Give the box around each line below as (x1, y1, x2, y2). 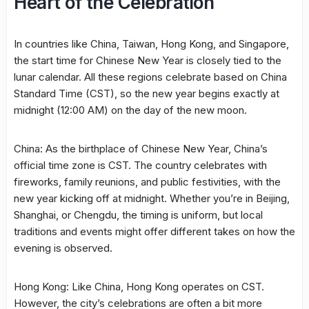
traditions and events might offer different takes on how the (14, 224, 295, 238)
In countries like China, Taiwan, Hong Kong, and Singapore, (14, 37, 289, 50)
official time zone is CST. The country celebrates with (14, 158, 267, 172)
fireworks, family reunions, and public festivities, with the (14, 175, 281, 188)
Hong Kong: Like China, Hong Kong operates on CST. (14, 279, 264, 293)
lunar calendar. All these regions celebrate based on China (14, 70, 287, 83)
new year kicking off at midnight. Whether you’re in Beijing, (14, 191, 290, 205)
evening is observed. (14, 241, 112, 255)
